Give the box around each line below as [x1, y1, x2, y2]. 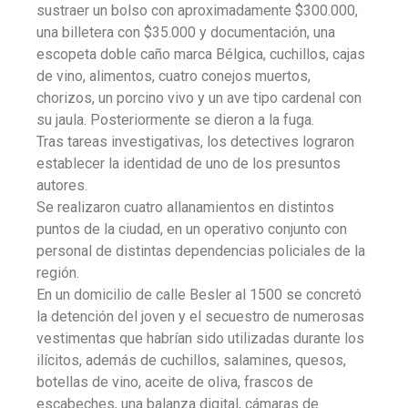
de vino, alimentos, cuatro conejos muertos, [36, 66, 311, 85]
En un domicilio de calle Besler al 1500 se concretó [36, 285, 362, 303]
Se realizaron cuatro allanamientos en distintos [36, 198, 334, 216]
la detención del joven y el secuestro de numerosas [36, 307, 364, 325]
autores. [36, 176, 87, 194]
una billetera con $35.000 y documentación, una [36, 23, 335, 41]
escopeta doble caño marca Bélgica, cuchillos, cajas [36, 45, 365, 63]
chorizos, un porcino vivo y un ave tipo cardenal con [36, 88, 362, 107]
